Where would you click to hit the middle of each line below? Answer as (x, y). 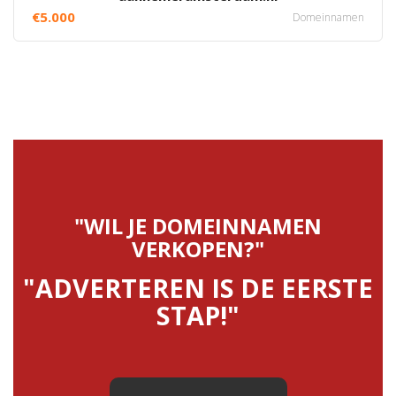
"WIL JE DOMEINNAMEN (198, 226)
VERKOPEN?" (198, 249)
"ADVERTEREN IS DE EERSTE (198, 288)
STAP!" (198, 315)
